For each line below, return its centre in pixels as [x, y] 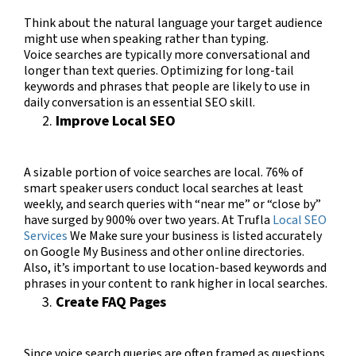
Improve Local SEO [116, 121]
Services [46, 236]
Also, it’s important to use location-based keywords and [175, 267]
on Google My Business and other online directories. [164, 252]
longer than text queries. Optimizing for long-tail [159, 70]
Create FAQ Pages [111, 302]
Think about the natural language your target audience [173, 23]
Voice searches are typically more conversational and [167, 54]
